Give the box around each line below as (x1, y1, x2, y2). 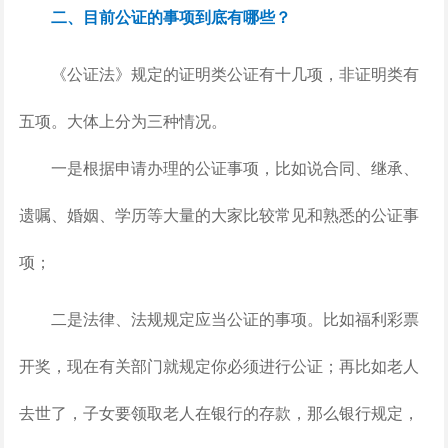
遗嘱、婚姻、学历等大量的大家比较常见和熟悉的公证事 (18, 203, 419, 226)
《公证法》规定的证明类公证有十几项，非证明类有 (18, 62, 419, 85)
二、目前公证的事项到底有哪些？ (50, 5, 291, 28)
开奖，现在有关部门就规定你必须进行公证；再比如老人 (18, 354, 419, 377)
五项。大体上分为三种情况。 (18, 109, 227, 132)
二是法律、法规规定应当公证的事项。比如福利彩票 (18, 307, 419, 330)
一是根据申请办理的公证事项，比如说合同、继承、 (18, 156, 419, 179)
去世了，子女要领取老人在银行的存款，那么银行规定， (18, 401, 419, 424)
